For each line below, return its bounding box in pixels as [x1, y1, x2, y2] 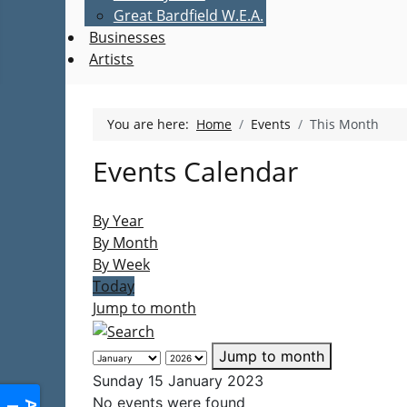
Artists [89, 49, 134, 69]
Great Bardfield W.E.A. [113, 5, 263, 25]
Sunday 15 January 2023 [93, 371, 263, 390]
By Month [93, 233, 158, 253]
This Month [310, 115, 379, 133]
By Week [93, 254, 150, 274]
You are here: [107, 115, 196, 133]
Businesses [89, 27, 166, 47]
